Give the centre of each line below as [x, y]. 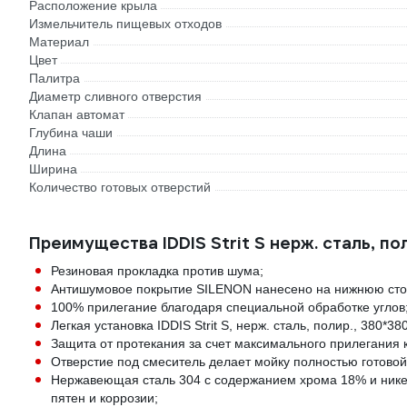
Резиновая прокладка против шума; [157, 271]
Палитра [55, 79]
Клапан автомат [77, 115]
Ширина [53, 169]
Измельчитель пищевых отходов [125, 24]
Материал [59, 42]
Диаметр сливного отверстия [115, 97]
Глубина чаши [71, 133]
